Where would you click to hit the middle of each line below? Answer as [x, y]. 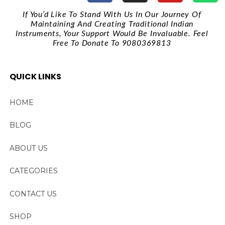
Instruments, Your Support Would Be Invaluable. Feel [112, 34]
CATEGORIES [33, 171]
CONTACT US [33, 194]
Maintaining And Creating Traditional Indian [112, 24]
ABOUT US [28, 148]
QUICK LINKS [35, 77]
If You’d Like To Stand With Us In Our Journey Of [112, 15]
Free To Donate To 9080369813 [112, 43]
